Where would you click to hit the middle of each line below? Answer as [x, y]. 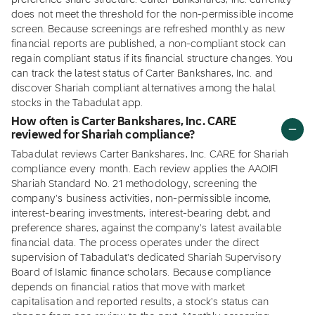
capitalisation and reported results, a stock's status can [140, 302]
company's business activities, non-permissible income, [141, 199]
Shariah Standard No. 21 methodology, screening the [134, 184]
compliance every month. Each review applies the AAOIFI [145, 169]
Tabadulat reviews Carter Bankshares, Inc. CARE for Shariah [150, 155]
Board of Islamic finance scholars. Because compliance [141, 273]
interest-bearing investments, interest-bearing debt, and [141, 214]
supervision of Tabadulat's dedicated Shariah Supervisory [146, 258]
